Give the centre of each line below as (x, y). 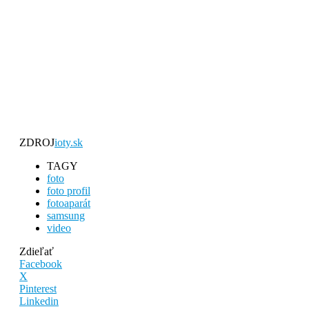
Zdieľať (37, 252)
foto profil (69, 191)
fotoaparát (69, 203)
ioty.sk (69, 143)
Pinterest (38, 289)
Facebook (41, 264)
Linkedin (39, 301)
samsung (66, 216)
